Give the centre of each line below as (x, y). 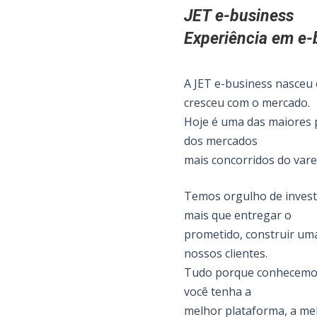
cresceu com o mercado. (247, 103)
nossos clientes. (226, 254)
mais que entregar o (238, 215)
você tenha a (218, 292)
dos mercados (221, 141)
